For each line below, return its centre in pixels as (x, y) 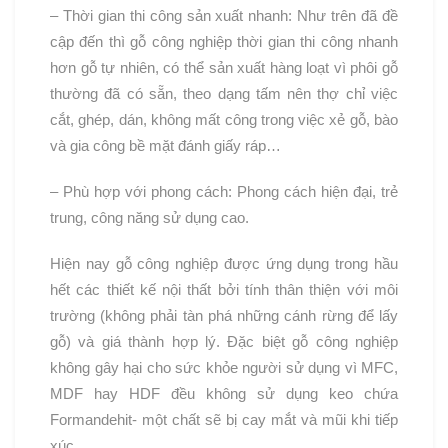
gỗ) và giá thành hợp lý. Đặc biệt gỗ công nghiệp (224, 341)
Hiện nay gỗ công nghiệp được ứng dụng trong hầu (224, 263)
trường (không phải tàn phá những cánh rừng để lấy (224, 315)
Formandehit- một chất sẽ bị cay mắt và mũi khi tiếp (224, 419)
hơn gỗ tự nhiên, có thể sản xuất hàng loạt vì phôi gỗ (224, 67)
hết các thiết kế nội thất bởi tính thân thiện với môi (224, 289)
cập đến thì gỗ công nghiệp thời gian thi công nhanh (224, 41)
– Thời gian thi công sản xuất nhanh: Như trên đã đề (224, 15)
